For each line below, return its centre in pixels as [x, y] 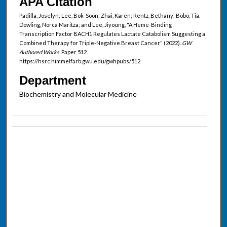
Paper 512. [74, 52]
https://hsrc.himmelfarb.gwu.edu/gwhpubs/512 [80, 61]
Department [52, 80]
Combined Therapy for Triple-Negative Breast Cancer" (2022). [100, 43]
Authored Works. [40, 52]
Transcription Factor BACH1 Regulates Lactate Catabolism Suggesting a [112, 34]
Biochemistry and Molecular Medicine [78, 94]
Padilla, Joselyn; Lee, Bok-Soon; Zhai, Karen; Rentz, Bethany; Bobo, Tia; [110, 16]
